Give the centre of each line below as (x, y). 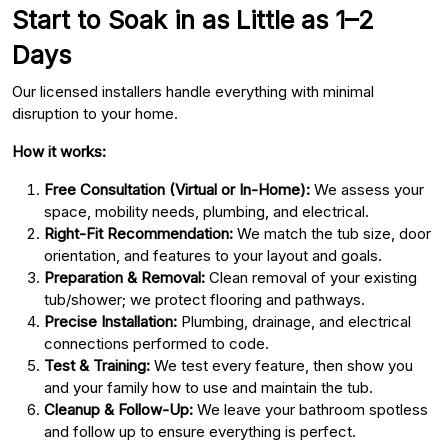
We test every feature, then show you (281, 365)
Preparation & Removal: (124, 277)
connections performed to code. (156, 343)
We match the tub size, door (332, 233)
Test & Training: (97, 365)
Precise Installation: (110, 321)
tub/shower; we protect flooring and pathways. (204, 299)
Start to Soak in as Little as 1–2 (193, 19)
